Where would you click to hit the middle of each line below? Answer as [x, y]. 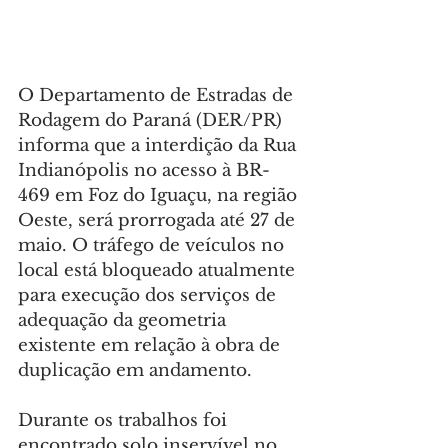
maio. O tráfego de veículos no [153, 246]
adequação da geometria [124, 321]
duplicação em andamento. [135, 371]
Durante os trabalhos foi [125, 421]
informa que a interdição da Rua [159, 146]
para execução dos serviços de [149, 296]
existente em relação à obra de [151, 346]
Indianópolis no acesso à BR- [144, 171]
